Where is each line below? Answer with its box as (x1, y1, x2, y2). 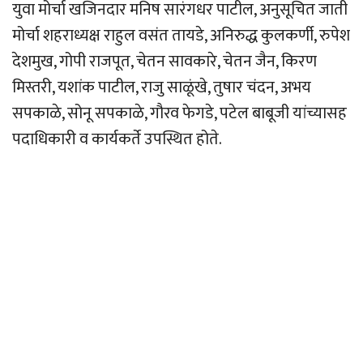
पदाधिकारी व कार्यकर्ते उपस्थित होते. (12, 126, 222, 154)
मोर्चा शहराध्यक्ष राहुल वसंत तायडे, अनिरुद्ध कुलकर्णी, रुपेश (12, 22, 350, 50)
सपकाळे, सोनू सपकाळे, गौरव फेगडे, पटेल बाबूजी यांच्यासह (12, 100, 347, 128)
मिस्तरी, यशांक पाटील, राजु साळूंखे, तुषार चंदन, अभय (12, 74, 311, 102)
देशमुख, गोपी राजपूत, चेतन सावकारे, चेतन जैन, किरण (12, 48, 317, 76)
